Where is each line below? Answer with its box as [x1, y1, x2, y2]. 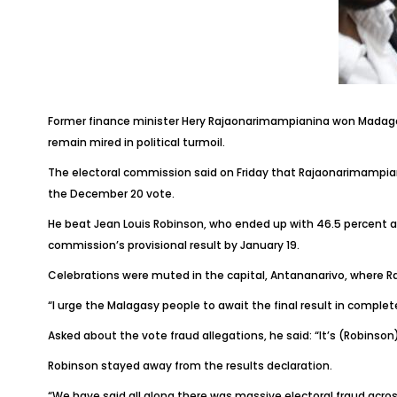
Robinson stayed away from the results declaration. [47, 358, 332, 373]
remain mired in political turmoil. [47, 135, 225, 150]
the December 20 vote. [47, 186, 175, 201]
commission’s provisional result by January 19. [47, 237, 300, 253]
